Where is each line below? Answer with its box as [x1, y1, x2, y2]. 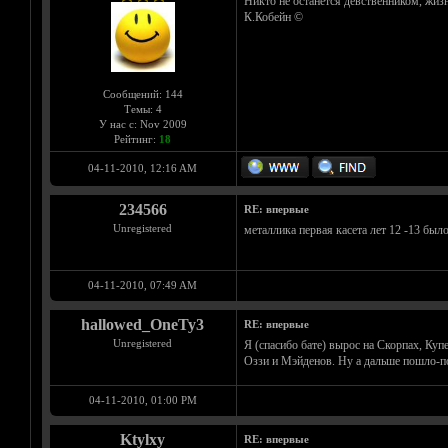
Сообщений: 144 [102, 88, 183, 101]
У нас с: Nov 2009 [98, 118, 187, 131]
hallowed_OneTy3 [81, 316, 204, 334]
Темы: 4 [123, 103, 162, 116]
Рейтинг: [114, 133, 159, 146]
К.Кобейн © [243, 10, 303, 25]
